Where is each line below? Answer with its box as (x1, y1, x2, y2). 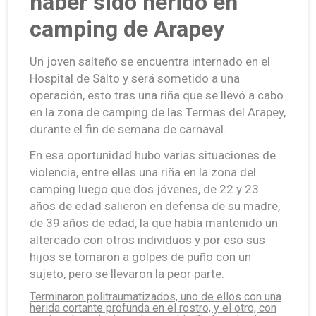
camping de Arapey (30, 15, 224, 42)
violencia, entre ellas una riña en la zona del (30, 164, 256, 179)
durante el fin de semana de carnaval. (30, 121, 226, 136)
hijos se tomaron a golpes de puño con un (30, 249, 251, 264)
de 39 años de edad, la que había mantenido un (30, 215, 278, 230)
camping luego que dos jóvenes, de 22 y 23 (30, 181, 259, 196)
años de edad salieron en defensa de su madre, (30, 198, 280, 213)
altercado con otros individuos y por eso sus (30, 232, 265, 247)
